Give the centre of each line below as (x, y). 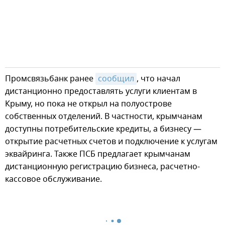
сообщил (116, 79)
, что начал (158, 79)
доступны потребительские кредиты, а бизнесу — (103, 129)
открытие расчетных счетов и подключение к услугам (111, 141)
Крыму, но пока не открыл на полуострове (88, 104)
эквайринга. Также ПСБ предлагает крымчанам (98, 154)
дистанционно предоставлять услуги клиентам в (101, 91)
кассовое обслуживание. (53, 179)
